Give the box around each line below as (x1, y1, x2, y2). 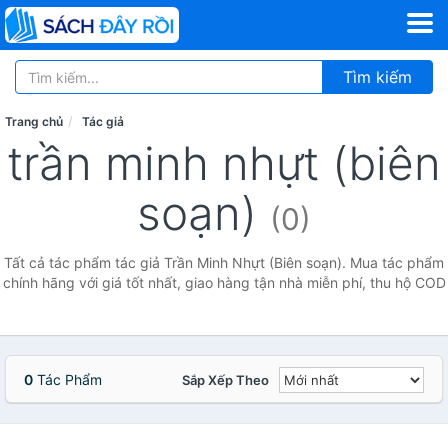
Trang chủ (5, 114, 63, 129)
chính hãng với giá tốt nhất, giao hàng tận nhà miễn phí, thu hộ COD (2, 274, 446, 291)
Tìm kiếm (343, 67, 412, 87)
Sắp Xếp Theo (182, 372, 269, 388)
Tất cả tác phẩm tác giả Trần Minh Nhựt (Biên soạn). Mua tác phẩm (4, 254, 444, 271)
